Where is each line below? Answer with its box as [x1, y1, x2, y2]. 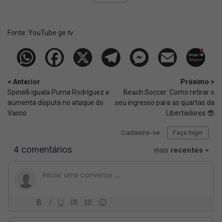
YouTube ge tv [28, 29, 73, 37]
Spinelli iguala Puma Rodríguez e [7, 88, 110, 97]
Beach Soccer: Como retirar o [123, 88, 215, 97]
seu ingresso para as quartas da [115, 99, 215, 107]
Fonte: [7, 29, 28, 37]
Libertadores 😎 [166, 109, 215, 117]
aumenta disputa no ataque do [7, 99, 104, 107]
